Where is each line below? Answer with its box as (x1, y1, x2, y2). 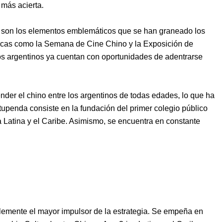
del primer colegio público (115, 104, 208, 112)
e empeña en (157, 207, 203, 216)
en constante (155, 116, 200, 125)
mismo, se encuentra (80, 116, 155, 125)
